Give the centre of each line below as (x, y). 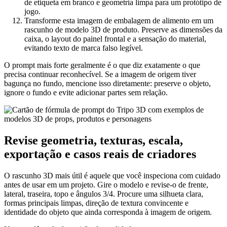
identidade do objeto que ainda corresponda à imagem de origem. (108, 212)
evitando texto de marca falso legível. (84, 48)
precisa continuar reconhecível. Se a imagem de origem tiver (100, 74)
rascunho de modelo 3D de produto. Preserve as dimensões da (123, 30)
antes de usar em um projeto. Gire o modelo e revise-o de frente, (106, 184)
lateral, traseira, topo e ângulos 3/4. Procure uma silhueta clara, (104, 194)
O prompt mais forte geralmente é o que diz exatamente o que (102, 65)
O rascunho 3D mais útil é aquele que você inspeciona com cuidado (112, 175)
